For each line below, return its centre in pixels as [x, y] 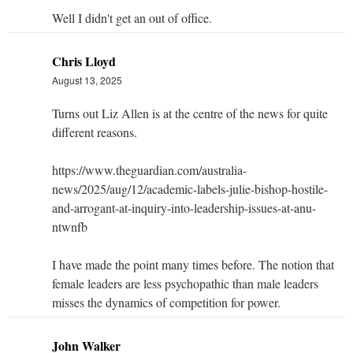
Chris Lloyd [84, 61]
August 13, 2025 [87, 80]
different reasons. [95, 132]
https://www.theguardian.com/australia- [149, 169]
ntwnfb [70, 226]
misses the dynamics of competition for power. [166, 302]
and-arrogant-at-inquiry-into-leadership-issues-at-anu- [184, 207]
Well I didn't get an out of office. [132, 17]
